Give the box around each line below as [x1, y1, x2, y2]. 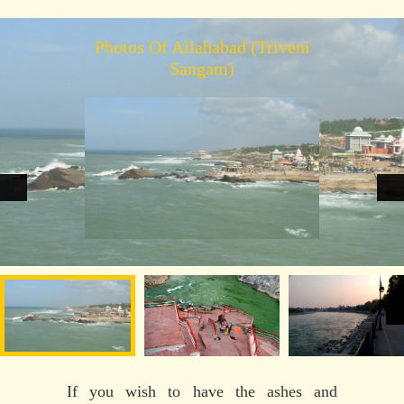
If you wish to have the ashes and [67, 381, 337, 400]
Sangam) [170, 58, 234, 78]
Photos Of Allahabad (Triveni [94, 36, 310, 57]
